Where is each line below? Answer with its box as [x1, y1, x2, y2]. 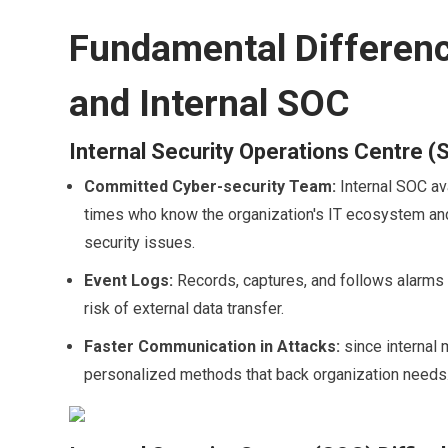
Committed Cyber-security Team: [83, 176, 340, 196]
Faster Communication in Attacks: [83, 336, 344, 356]
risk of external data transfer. [83, 298, 284, 318]
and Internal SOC [68, 81, 350, 125]
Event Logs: [83, 270, 177, 290]
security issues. [83, 232, 195, 252]
